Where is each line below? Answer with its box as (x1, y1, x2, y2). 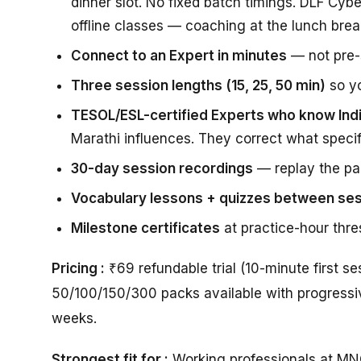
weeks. (52, 309, 97, 326)
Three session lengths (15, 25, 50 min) (71, 77, 326, 93)
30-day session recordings (71, 160, 253, 176)
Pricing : (52, 259, 105, 276)
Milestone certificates (71, 219, 220, 236)
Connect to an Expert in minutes (71, 47, 287, 64)
